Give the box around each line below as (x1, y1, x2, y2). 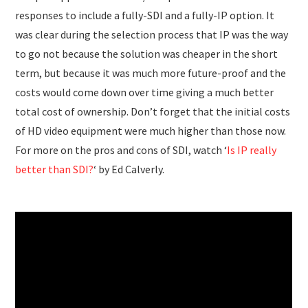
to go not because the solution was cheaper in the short (15, 46, 278, 60)
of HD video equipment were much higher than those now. (15, 123, 287, 137)
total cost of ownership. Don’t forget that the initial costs (15, 104, 291, 118)
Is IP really (227, 142, 277, 157)
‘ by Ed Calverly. (93, 162, 165, 176)
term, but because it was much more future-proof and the (15, 65, 287, 80)
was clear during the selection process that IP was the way (15, 27, 289, 41)
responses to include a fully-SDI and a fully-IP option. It (15, 8, 275, 22)
